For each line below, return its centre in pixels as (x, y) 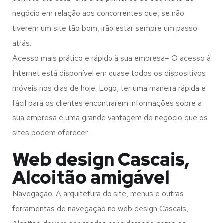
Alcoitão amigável (91, 177)
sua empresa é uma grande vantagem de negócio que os (110, 118)
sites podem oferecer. (51, 133)
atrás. (22, 43)
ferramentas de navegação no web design (86, 209)
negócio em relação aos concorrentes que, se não (98, 13)
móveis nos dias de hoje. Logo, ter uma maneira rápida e (109, 88)
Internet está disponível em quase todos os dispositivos (109, 73)
